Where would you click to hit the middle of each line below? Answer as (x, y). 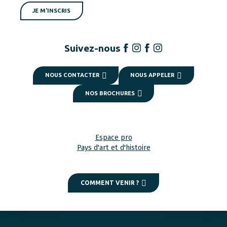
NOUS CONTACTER (72, 75)
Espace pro (113, 138)
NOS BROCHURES (110, 93)
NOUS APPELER (153, 75)
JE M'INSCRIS (52, 11)
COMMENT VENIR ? (110, 183)
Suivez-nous (92, 48)
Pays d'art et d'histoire (113, 148)
